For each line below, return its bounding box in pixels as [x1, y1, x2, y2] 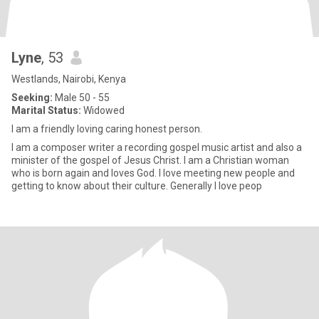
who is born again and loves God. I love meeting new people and [11, 167, 295, 179]
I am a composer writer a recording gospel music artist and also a [11, 142, 302, 153]
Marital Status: [11, 105, 81, 116]
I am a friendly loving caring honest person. [11, 123, 202, 135]
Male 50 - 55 [53, 92, 110, 103]
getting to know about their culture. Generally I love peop [11, 180, 262, 192]
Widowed [81, 105, 125, 116]
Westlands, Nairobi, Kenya [11, 73, 126, 85]
